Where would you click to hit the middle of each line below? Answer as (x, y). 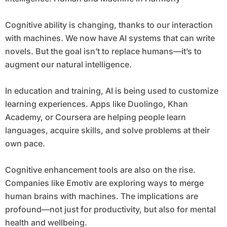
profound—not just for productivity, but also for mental (110, 210)
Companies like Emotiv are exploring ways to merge (104, 183)
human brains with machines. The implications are (101, 196)
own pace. (25, 144)
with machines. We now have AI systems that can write (110, 38)
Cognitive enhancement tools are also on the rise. (100, 170)
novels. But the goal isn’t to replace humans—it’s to (103, 51)
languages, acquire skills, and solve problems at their (107, 130)
